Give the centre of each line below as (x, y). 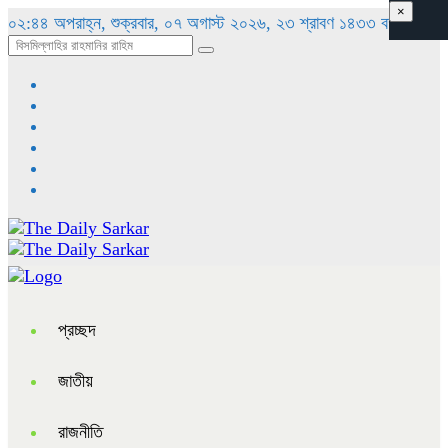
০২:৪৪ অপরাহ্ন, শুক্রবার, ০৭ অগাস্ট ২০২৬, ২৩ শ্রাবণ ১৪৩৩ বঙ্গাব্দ (207, 23)
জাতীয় (75, 381)
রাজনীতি (80, 432)
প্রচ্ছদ (77, 330)
